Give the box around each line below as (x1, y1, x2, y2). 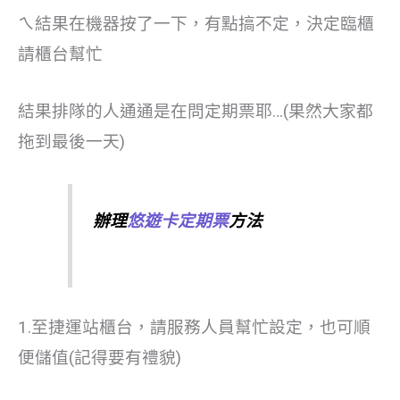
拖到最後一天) (18, 131, 125, 152)
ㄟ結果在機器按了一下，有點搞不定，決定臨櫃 (18, 13, 374, 34)
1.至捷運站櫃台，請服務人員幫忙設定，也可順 (18, 317, 371, 337)
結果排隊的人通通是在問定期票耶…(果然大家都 (18, 101, 373, 121)
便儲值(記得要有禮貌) (18, 347, 181, 368)
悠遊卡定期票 (126, 212, 229, 232)
